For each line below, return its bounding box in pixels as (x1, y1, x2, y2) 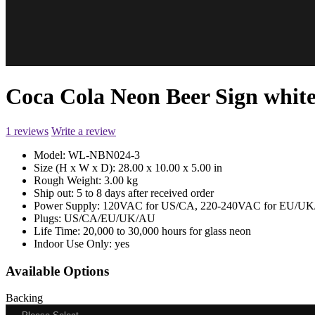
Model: (34, 148, 68, 161)
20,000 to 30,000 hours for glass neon (83, 224, 251, 237)
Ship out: (34, 186, 77, 199)
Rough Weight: (34, 174, 104, 186)
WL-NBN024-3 (68, 148, 140, 161)
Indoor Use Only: (34, 237, 115, 250)
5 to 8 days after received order (77, 186, 214, 199)
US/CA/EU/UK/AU (64, 212, 155, 224)
